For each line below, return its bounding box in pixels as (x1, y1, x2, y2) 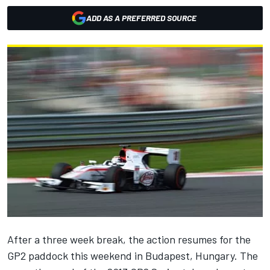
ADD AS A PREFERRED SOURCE (86, 13, 196, 23)
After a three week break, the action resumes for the (7, 233, 251, 246)
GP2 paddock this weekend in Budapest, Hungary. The (7, 249, 258, 263)
